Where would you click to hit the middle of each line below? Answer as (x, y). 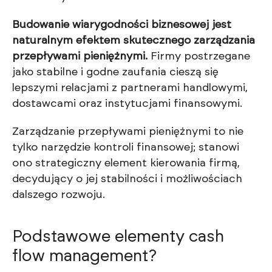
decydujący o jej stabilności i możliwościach (127, 179)
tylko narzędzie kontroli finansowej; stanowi (126, 148)
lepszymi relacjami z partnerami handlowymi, (130, 88)
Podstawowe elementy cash (118, 237)
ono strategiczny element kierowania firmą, (126, 164)
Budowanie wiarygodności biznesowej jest (122, 25)
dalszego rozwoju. (59, 195)
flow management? (85, 256)
